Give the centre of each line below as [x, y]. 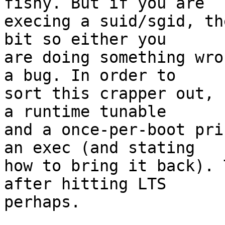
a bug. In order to [90, 76]
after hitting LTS [85, 184]
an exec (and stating [99, 148]
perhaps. [42, 202]
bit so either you [85, 39]
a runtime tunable [85, 112]
